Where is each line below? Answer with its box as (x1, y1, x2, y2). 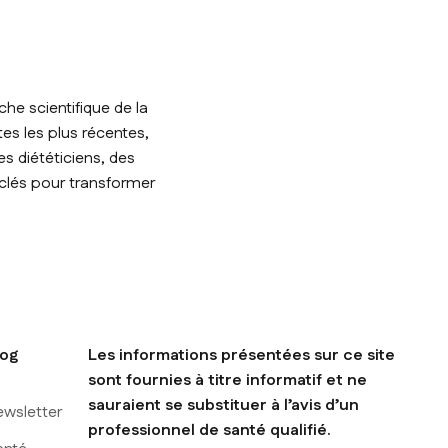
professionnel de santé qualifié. (87, 419, 331, 443)
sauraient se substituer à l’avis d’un (87, 394, 359, 418)
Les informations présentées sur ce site (87, 344, 395, 368)
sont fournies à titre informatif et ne (87, 369, 367, 393)
